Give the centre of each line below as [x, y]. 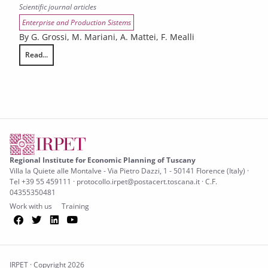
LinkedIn [84, 219]
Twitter [61, 219]
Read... [36, 55]
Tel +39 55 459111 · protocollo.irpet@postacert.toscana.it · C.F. [113, 182]
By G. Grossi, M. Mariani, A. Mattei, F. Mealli [107, 37]
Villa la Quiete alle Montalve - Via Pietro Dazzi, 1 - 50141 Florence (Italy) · [129, 171]
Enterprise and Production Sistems [77, 22]
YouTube [102, 219]
